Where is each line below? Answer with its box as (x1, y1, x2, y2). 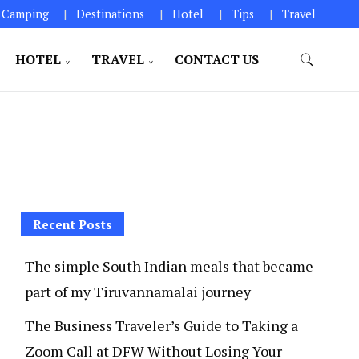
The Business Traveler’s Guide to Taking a (25, 316, 298, 335)
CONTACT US (174, 50, 259, 68)
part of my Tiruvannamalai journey (25, 282, 251, 301)
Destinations (76, 6, 145, 22)
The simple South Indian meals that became (25, 256, 313, 276)
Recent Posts (33, 216, 112, 232)
